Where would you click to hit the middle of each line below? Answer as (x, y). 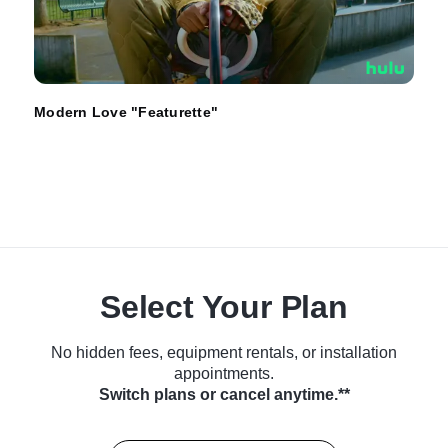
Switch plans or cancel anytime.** (224, 394)
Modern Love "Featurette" (126, 111)
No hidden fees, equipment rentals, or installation (224, 352)
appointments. (224, 373)
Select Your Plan (224, 306)
